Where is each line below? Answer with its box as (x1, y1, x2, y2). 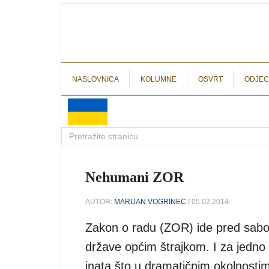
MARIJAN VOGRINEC (114, 197, 186, 206)
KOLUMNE (141, 75, 177, 83)
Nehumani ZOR (85, 169, 184, 185)
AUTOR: (85, 197, 114, 206)
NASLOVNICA (72, 75, 119, 83)
